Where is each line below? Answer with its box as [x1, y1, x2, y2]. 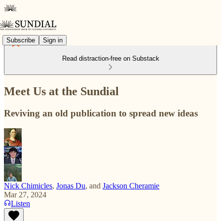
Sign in [43, 36, 63, 44]
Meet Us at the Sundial [4, 84, 119, 98]
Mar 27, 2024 [4, 190, 46, 199]
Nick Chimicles [4, 181, 52, 190]
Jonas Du [56, 181, 85, 190]
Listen [11, 199, 30, 208]
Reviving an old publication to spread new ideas [4, 108, 198, 118]
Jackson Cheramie [103, 181, 159, 190]
